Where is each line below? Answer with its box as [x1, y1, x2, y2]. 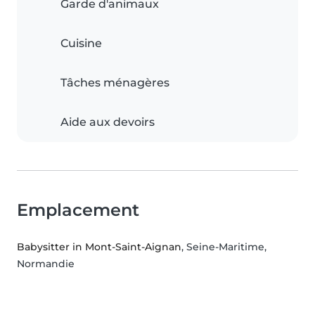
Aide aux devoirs [60, 115, 155, 129]
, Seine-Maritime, [181, 240, 266, 253]
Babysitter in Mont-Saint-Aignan [17, 240, 181, 253]
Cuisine [60, 36, 102, 50]
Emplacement [17, 199, 139, 220]
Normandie [17, 257, 75, 270]
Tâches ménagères [60, 75, 169, 89]
